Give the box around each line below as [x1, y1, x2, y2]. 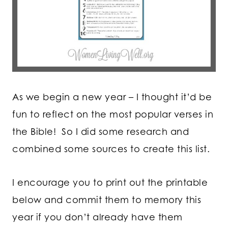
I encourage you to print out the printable [12, 176, 208, 188]
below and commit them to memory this [12, 193, 201, 205]
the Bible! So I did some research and [12, 125, 189, 137]
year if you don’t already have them [12, 211, 183, 222]
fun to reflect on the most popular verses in [12, 108, 213, 120]
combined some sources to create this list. [12, 142, 210, 154]
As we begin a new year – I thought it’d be [12, 91, 212, 102]
